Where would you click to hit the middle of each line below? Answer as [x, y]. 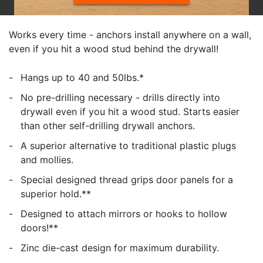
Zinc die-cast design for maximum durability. [120, 247]
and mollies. [47, 159]
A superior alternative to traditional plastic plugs [128, 145]
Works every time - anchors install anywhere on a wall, [130, 34]
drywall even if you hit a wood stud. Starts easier [130, 111]
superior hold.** [56, 193]
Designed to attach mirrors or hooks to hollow [124, 213]
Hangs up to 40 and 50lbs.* [82, 77]
